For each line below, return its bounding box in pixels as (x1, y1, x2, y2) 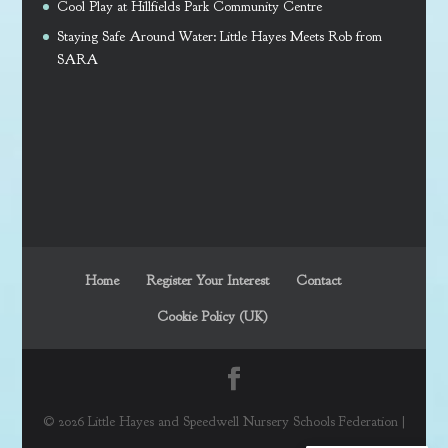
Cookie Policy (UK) (157, 308, 269, 326)
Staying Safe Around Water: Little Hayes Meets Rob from (56, 28, 382, 46)
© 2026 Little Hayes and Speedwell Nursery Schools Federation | (42, 413, 405, 431)
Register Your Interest (145, 272, 269, 290)
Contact (295, 272, 341, 290)
